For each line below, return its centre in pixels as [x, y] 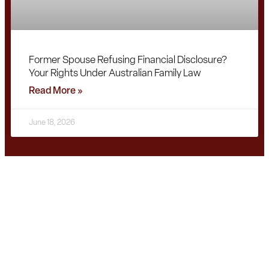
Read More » [56, 91]
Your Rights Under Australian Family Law [115, 74]
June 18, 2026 [52, 123]
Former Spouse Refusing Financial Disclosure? [128, 60]
